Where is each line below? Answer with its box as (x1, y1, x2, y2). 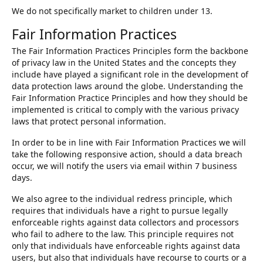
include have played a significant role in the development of (12, 69, 248, 80)
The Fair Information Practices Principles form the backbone (12, 45, 248, 57)
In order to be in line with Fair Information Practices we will (12, 137, 246, 149)
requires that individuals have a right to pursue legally (12, 205, 228, 217)
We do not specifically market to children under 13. (12, 5, 213, 17)
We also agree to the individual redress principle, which (12, 193, 232, 205)
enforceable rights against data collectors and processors (12, 217, 239, 228)
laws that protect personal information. (12, 116, 166, 127)
